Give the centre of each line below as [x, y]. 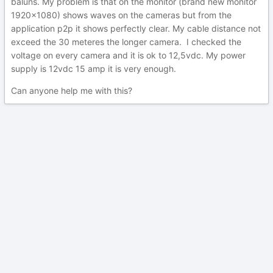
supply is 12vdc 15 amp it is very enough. [94, 69]
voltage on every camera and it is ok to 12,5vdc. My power [128, 55]
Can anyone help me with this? [72, 90]
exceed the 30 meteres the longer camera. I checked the [126, 42]
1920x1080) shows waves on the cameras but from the [121, 15]
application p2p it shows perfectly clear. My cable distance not [136, 28]
